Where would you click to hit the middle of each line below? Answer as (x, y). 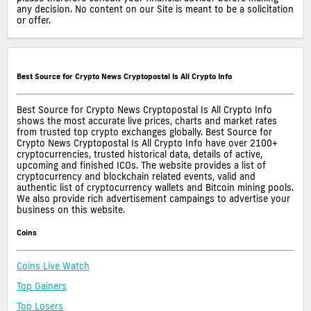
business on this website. (71, 209)
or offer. (34, 20)
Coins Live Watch (53, 266)
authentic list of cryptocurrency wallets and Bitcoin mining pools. (155, 187)
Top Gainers (42, 286)
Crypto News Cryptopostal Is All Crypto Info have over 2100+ (147, 143)
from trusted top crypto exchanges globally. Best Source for (144, 132)
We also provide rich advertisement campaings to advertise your (153, 198)
